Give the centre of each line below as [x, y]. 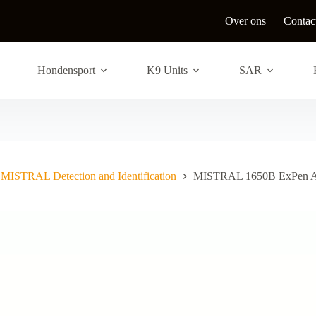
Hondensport [66, 70]
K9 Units [167, 70]
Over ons [246, 21]
